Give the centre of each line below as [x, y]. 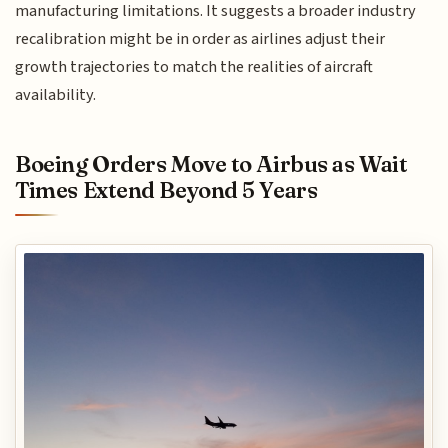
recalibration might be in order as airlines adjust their [200, 38]
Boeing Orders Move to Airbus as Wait [211, 164]
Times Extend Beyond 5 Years [166, 190]
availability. [56, 94]
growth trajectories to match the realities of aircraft [194, 66]
